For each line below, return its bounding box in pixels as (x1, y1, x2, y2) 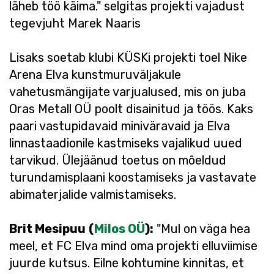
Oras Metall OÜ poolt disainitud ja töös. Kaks (9, 102, 253, 116)
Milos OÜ (94, 221, 145, 236)
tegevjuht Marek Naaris (9, 16, 141, 31)
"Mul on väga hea (154, 221, 250, 236)
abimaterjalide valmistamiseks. (9, 187, 176, 202)
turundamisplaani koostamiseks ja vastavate (9, 170, 256, 185)
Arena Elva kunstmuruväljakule (9, 67, 181, 82)
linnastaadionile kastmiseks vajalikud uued (9, 136, 242, 150)
